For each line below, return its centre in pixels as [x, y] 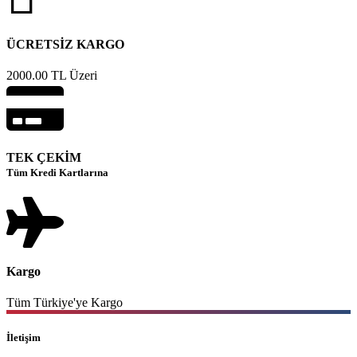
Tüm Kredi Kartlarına [57, 173]
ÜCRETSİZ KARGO [65, 44]
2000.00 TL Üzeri [52, 76]
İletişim [24, 338]
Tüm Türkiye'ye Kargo [65, 303]
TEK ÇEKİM [44, 158]
